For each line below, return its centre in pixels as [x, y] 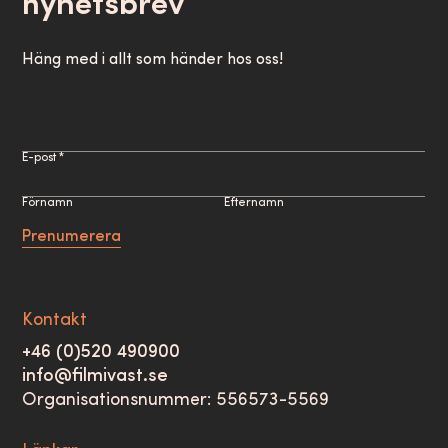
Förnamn [48, 203]
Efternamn [253, 203]
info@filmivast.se [95, 376]
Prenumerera [72, 237]
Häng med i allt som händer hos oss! [153, 60]
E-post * [43, 158]
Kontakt [55, 320]
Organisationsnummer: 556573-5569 [176, 400]
